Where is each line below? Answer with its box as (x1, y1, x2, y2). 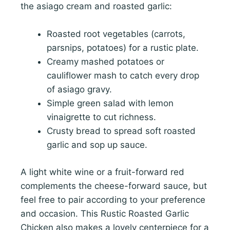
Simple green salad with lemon (47, 98, 174, 109)
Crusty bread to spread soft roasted (47, 126, 196, 137)
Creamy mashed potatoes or (47, 56, 164, 67)
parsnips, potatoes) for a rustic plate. (47, 43, 199, 53)
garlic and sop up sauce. (47, 140, 147, 150)
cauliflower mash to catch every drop (47, 70, 199, 81)
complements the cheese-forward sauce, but (21, 180, 207, 191)
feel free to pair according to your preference (21, 194, 205, 205)
